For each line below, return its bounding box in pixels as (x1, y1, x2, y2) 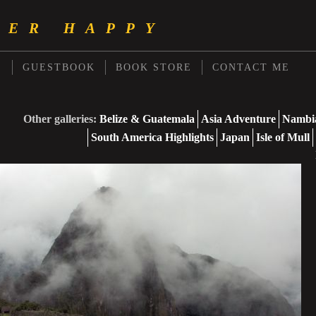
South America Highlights (91, 131, 214, 143)
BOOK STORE (116, 61, 192, 73)
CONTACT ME (212, 61, 290, 73)
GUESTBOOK (23, 61, 95, 73)
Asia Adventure (201, 113, 276, 125)
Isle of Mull (256, 131, 310, 143)
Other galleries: (23, 113, 97, 125)
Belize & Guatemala (99, 113, 195, 125)
